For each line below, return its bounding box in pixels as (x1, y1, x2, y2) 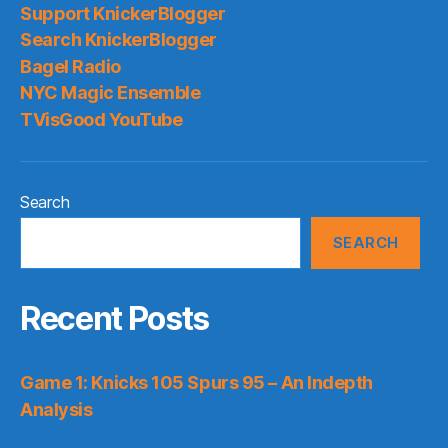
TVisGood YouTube (20, 108, 183, 130)
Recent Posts (20, 298, 210, 338)
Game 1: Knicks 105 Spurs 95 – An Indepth (20, 371, 373, 393)
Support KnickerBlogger (20, 2, 226, 24)
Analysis (20, 398, 93, 420)
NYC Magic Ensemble (20, 82, 201, 103)
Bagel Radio (20, 55, 121, 77)
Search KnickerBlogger (20, 29, 217, 50)
